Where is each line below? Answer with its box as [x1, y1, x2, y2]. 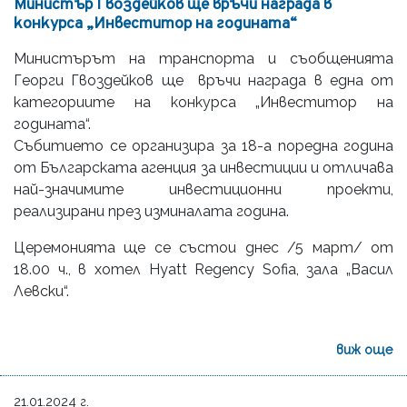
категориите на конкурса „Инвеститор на [14, 93, 393, 111]
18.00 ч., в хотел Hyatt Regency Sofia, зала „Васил [14, 260, 393, 278]
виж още [336, 341, 393, 357]
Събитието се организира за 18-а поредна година [14, 136, 393, 154]
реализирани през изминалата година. [14, 202, 289, 220]
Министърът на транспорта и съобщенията [14, 49, 393, 67]
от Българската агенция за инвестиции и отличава [14, 158, 393, 176]
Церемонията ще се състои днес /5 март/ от [14, 238, 393, 256]
